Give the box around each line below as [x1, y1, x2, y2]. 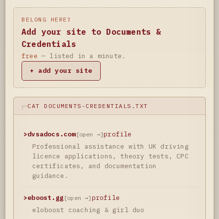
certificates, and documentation [32, 161, 157, 170]
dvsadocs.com [27, 130, 76, 138]
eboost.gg [27, 193, 64, 202]
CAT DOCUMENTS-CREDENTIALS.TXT [27, 102, 148, 109]
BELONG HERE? [22, 15, 71, 23]
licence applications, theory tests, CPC [32, 152, 189, 160]
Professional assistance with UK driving [32, 142, 189, 151]
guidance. [32, 171, 68, 180]
